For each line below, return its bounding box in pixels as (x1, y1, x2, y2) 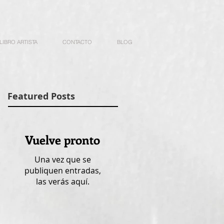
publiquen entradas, (24, 165, 101, 176)
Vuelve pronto (25, 131, 100, 147)
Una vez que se (34, 154, 91, 165)
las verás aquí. (35, 176, 89, 187)
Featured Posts (7, 90, 75, 102)
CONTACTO (62, 38, 92, 45)
